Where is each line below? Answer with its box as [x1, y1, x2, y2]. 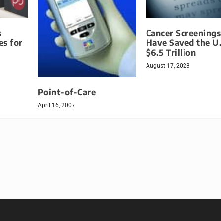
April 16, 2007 [37, 102, 75, 109]
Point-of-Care [37, 87, 96, 98]
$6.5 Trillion [146, 47, 196, 58]
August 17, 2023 [146, 62, 190, 69]
